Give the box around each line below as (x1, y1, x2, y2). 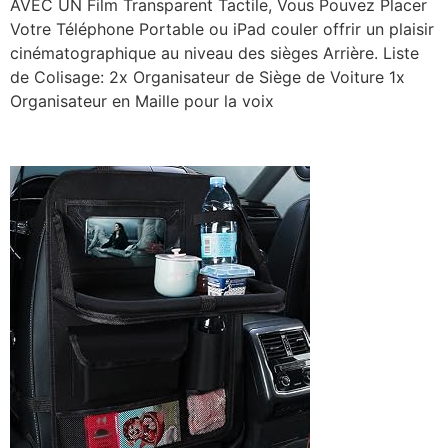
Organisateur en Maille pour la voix (10, 90, 274, 111)
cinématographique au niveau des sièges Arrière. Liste (10, 42, 419, 63)
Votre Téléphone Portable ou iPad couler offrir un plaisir (10, 18, 434, 39)
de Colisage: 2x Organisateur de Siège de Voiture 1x (10, 66, 405, 87)
